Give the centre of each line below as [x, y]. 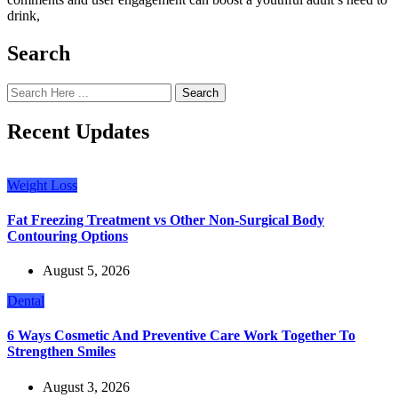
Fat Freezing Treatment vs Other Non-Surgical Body [166, 219]
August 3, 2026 [86, 386]
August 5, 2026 [86, 271]
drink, [24, 15]
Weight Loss [42, 185]
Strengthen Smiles [61, 352]
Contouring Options [68, 235]
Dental [26, 301]
